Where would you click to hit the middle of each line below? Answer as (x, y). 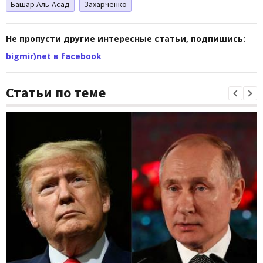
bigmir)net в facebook (54, 56)
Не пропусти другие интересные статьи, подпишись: (126, 38)
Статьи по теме (56, 92)
